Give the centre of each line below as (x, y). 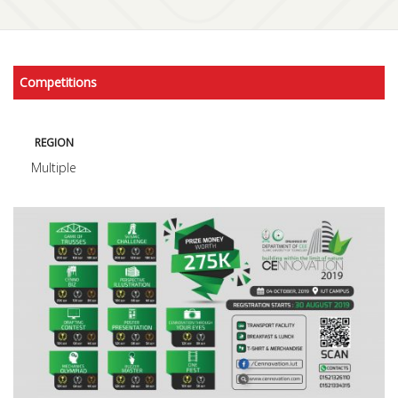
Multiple (54, 167)
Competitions (58, 82)
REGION (54, 143)
